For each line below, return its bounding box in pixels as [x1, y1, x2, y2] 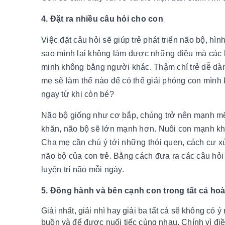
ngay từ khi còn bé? [41, 89, 114, 98]
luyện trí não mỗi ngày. [41, 165, 124, 174]
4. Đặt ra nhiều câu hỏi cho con [41, 14, 163, 23]
